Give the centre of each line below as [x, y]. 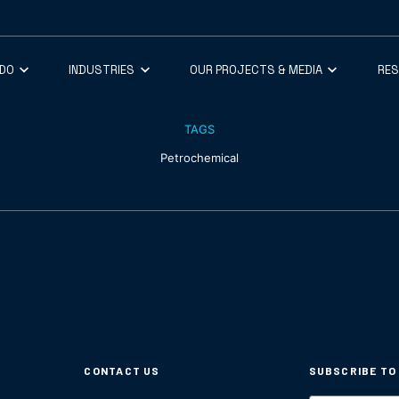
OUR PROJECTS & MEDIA [256, 69]
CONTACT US [122, 370]
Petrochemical [199, 157]
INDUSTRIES [102, 69]
